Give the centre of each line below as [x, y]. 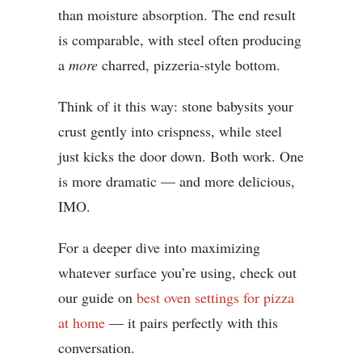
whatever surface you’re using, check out [177, 273]
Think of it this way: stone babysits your [176, 106]
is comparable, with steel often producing [180, 40]
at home [82, 323]
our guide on [97, 298]
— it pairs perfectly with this [192, 323]
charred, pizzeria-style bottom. [189, 65]
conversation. [97, 348]
